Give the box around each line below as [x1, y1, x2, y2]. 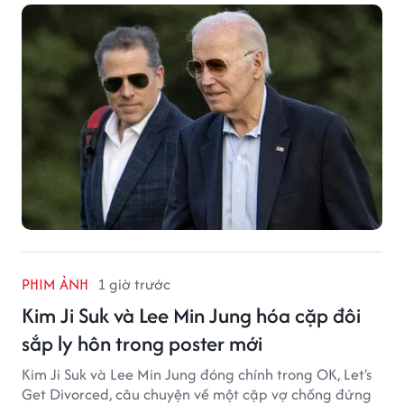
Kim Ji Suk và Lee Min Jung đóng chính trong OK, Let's [22, 363, 372, 386]
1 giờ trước [97, 273, 170, 296]
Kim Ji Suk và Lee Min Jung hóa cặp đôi [22, 300, 361, 331]
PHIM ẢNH [22, 273, 88, 296]
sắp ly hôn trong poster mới [22, 328, 262, 359]
